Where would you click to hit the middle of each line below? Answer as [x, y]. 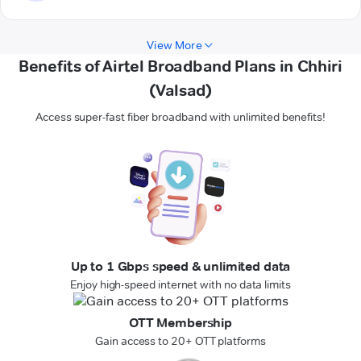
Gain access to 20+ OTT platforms [180, 341]
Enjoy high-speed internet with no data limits [180, 285]
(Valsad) [180, 91]
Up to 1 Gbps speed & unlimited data [180, 267]
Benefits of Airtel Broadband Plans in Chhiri [180, 66]
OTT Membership [180, 323]
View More [174, 46]
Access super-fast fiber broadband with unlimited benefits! [180, 117]
